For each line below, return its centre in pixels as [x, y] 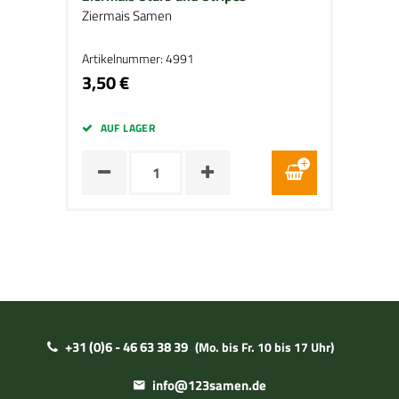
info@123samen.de [209, 385]
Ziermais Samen [127, 16]
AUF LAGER [127, 128]
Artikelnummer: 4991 [138, 58]
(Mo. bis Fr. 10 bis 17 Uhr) [265, 347]
